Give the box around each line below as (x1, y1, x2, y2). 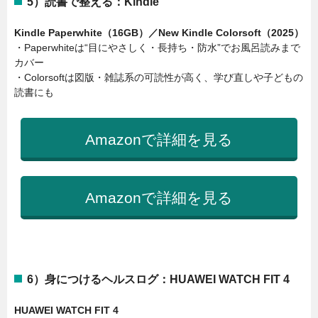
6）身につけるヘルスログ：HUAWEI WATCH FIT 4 (27, 273, 290, 285)
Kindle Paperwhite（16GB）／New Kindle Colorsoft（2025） (14, 27, 304, 39)
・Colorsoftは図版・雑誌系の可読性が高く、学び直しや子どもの (14, 72, 303, 84)
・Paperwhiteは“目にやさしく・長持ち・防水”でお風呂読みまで (14, 42, 300, 54)
